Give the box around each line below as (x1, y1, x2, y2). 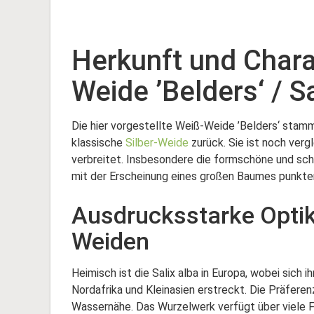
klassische (71, 136, 125, 150)
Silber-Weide (125, 136, 189, 150)
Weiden (71, 227, 149, 256)
